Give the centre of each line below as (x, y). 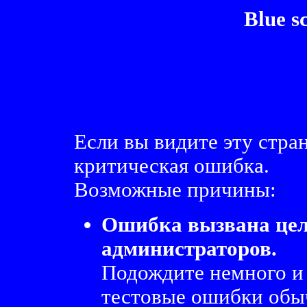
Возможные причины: (175, 190)
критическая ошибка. (171, 166)
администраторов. (189, 249)
